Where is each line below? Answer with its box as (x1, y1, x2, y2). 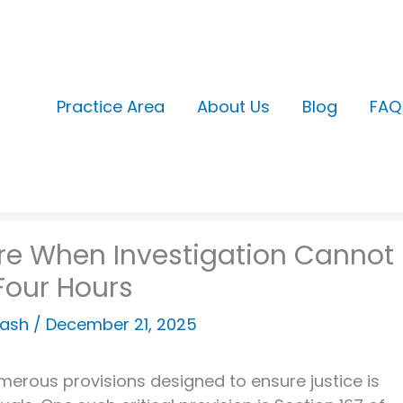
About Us (197, 94, 271, 118)
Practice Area (57, 94, 166, 118)
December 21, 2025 (46, 313, 197, 336)
